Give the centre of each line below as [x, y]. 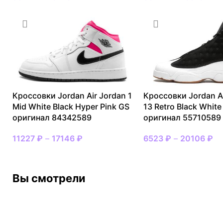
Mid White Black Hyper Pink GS [71, 106]
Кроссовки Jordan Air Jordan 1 [72, 95]
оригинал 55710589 [182, 117]
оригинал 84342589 [52, 117]
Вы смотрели [49, 178]
